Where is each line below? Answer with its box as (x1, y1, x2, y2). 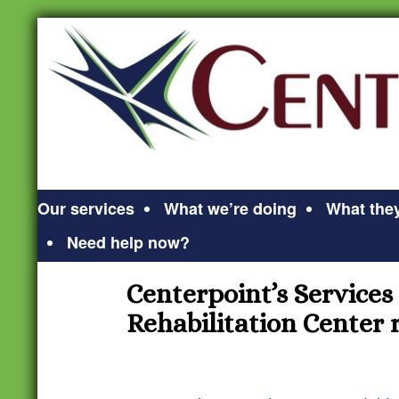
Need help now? (67, 231, 190, 254)
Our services (37, 197, 134, 220)
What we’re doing (164, 197, 297, 220)
